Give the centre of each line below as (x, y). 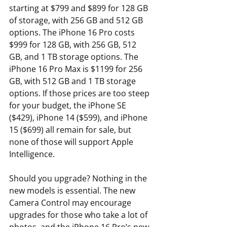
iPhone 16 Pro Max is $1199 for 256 (77, 69)
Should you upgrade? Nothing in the (79, 179)
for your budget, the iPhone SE (69, 106)
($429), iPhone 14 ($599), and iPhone (79, 118)
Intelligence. (32, 154)
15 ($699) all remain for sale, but (71, 130)
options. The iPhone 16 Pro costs (73, 33)
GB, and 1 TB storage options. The (75, 57)
